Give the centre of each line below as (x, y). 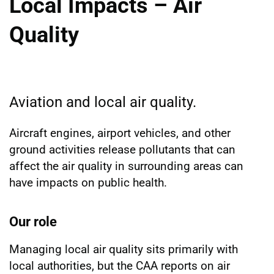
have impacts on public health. (88, 182)
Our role (33, 221)
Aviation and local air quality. (103, 102)
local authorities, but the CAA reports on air (120, 265)
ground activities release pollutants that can (122, 149)
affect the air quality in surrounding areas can (126, 166)
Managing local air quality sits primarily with (124, 249)
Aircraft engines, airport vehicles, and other (120, 133)
